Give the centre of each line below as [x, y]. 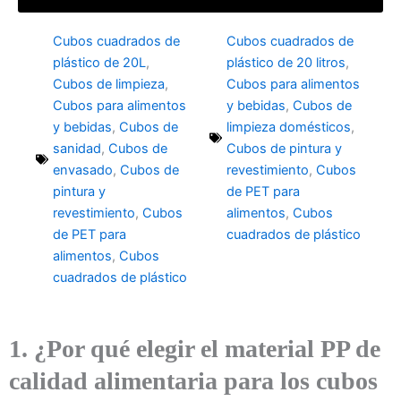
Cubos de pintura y [284, 149]
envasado [83, 170]
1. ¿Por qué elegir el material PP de [195, 349]
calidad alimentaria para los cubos [193, 381]
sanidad [77, 149]
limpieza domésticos [289, 127]
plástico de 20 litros [286, 63]
